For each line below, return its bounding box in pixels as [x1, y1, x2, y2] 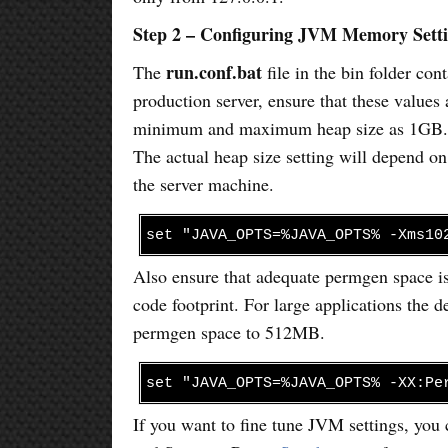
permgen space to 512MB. [133, 319, 326, 344]
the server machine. [133, 171, 275, 196]
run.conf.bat [166, 58, 263, 85]
